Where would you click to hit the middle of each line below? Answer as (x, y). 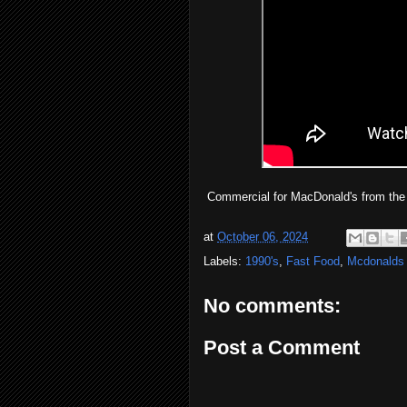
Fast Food (313, 261)
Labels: (224, 261)
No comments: (272, 306)
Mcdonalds (376, 261)
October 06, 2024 (263, 237)
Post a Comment (282, 347)
